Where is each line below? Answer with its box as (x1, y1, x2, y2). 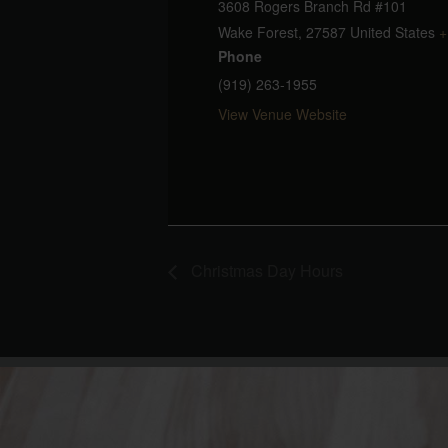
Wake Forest (218, 21, 298, 42)
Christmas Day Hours (187, 259, 343, 283)
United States (350, 21, 435, 42)
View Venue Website (218, 103, 347, 124)
